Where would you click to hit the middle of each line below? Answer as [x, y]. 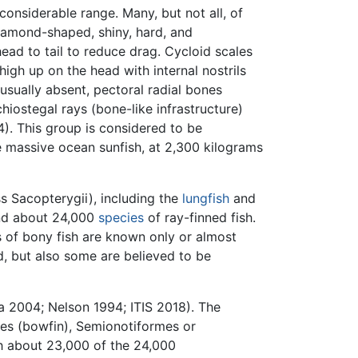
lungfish [206, 199]
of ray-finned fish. [200, 218]
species [121, 218]
